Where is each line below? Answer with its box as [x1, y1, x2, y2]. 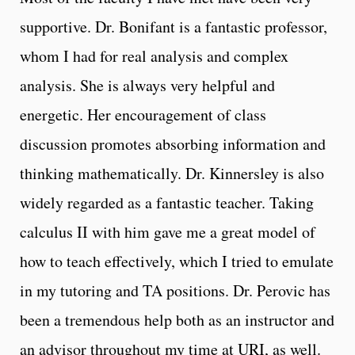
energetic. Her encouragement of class [20, 103, 266, 125]
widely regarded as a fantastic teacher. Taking [20, 191, 314, 213]
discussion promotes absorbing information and [20, 132, 326, 155]
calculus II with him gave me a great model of [20, 220, 315, 242]
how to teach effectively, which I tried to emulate [20, 250, 334, 272]
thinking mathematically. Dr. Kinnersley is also [20, 162, 324, 184]
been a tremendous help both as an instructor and [20, 308, 334, 330]
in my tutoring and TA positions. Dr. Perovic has [20, 279, 330, 301]
